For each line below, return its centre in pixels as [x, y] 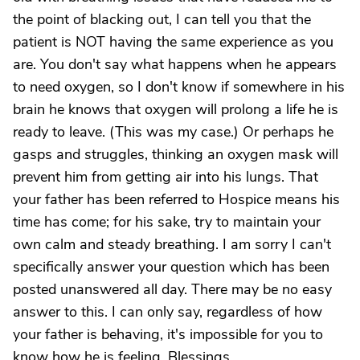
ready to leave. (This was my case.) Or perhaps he [173, 132]
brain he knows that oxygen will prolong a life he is [176, 109]
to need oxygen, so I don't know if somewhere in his [179, 87]
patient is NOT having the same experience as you [173, 42]
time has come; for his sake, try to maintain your [167, 222]
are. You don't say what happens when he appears [175, 64]
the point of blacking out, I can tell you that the [162, 19]
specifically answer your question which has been [171, 267]
